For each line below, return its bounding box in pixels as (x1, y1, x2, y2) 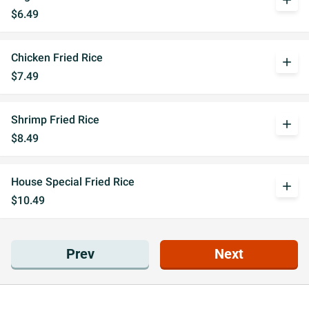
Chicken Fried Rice (11, 51, 103, 64)
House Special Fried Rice (11, 175, 134, 188)
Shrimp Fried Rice (11, 113, 99, 126)
